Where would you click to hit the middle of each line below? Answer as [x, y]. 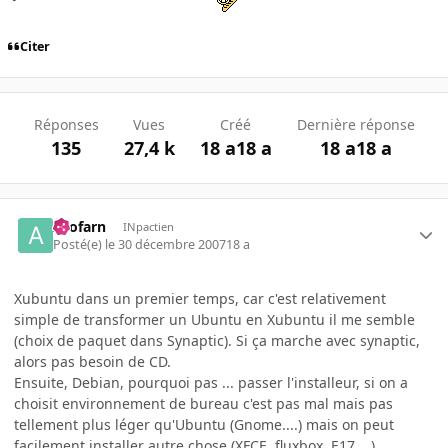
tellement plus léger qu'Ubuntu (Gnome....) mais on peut [204, 424]
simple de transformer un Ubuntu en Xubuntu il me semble [214, 319]
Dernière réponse [355, 125]
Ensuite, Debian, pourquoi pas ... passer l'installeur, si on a [211, 382]
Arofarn [80, 226]
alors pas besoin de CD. [92, 361]
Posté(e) [79, 244]
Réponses [66, 125]
